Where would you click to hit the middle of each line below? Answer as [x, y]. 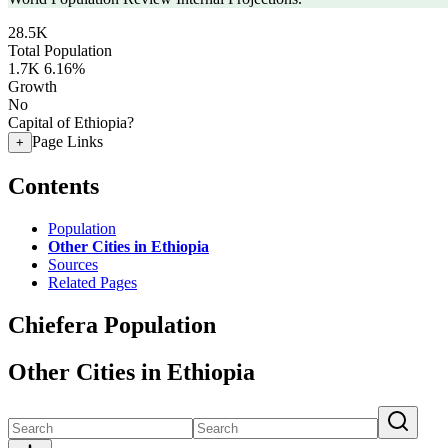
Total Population [60, 50]
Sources [73, 264]
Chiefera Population [112, 324]
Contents [53, 185]
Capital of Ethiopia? [71, 122]
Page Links [67, 141]
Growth [32, 86]
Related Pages [92, 282]
